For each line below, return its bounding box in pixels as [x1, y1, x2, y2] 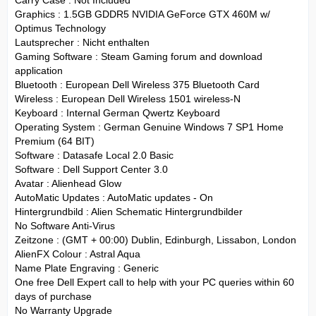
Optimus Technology [15, 22, 106, 34]
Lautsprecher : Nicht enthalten [15, 36, 150, 48]
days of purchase [15, 290, 92, 302]
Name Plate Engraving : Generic [15, 262, 159, 274]
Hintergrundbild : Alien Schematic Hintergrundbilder [15, 205, 243, 217]
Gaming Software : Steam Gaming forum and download [15, 50, 262, 62]
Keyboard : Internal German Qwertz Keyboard [15, 107, 220, 119]
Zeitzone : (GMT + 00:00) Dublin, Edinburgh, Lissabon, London [15, 233, 296, 245]
